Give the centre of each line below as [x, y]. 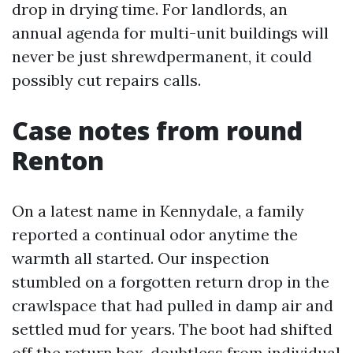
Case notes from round [157, 131]
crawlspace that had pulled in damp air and [173, 306]
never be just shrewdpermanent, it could [162, 57]
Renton [58, 161]
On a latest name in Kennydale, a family [158, 211]
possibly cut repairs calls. [106, 80]
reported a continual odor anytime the [155, 235]
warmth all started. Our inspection [141, 258]
